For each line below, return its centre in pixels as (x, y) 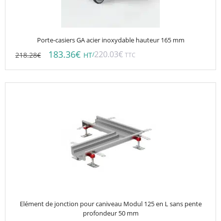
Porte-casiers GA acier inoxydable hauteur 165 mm (110, 40)
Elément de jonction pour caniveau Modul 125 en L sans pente (110, 204)
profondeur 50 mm (110, 213)
